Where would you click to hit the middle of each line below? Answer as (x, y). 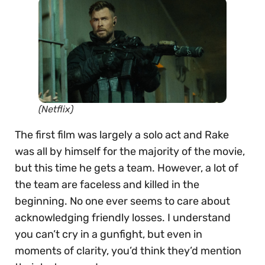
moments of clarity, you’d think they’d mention (128, 251)
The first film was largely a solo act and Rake (122, 135)
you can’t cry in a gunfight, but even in (109, 235)
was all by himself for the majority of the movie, (130, 152)
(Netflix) (56, 109)
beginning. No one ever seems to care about (122, 201)
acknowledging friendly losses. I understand (123, 218)
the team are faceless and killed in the (107, 185)
